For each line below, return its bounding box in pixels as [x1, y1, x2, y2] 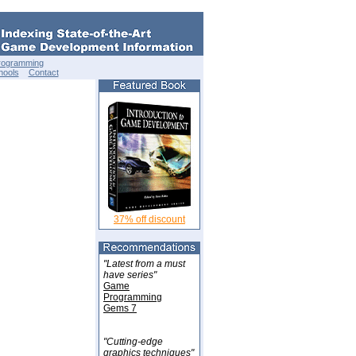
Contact [28, 68, 59, 77]
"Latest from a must [103, 258, 185, 269]
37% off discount [114, 214, 185, 225]
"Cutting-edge [103, 336, 163, 347]
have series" [103, 269, 157, 281]
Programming [103, 292, 162, 303]
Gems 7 [103, 303, 137, 314]
